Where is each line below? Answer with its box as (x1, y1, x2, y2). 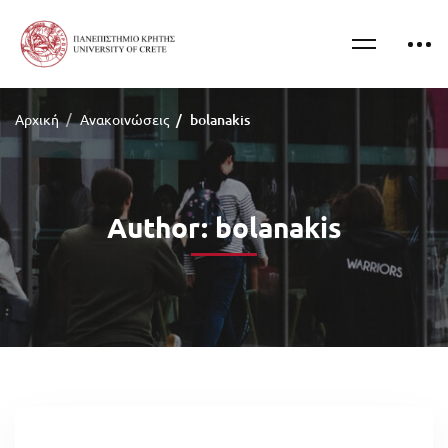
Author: (106, 209, 215, 245)
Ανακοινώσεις (80, 110, 169, 129)
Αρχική (15, 110, 59, 129)
